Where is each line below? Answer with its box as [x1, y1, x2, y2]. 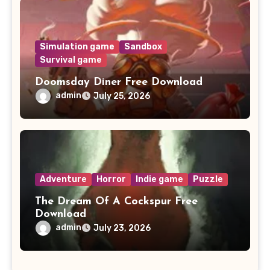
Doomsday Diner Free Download [34, 76, 202, 88]
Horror [96, 174, 126, 184]
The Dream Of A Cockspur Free [34, 195, 198, 207]
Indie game [135, 174, 183, 184]
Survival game [39, 54, 102, 65]
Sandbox [124, 41, 162, 52]
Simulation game [39, 41, 115, 52]
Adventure [39, 174, 87, 184]
